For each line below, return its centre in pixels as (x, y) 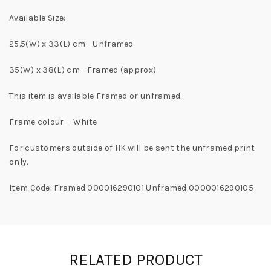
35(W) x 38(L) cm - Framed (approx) (83, 70)
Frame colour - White (54, 122)
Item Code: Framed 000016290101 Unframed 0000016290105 (131, 188)
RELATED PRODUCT (135, 260)
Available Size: (38, 18)
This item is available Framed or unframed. (96, 96)
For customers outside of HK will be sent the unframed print (132, 148)
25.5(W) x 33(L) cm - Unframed (71, 44)
